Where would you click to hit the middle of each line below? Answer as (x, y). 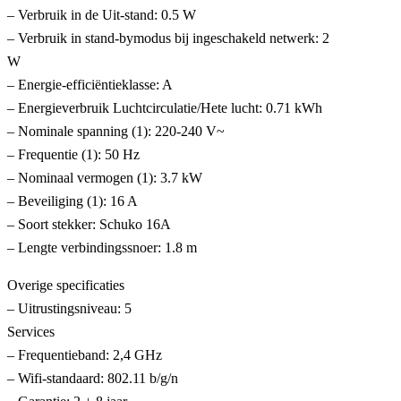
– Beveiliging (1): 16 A (73, 201)
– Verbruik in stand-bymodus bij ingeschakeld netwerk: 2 (168, 38)
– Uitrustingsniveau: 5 (69, 309)
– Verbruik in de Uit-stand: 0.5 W (102, 15)
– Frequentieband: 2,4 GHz (85, 355)
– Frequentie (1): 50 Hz (73, 155)
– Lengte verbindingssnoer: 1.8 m (102, 248)
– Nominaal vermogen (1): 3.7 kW (105, 178)
